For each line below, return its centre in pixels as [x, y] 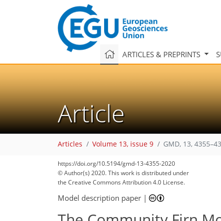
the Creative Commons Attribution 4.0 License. [121, 182]
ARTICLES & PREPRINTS [162, 54]
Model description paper [99, 198]
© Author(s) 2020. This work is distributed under [123, 173]
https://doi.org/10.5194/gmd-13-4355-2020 [116, 164]
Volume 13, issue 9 [123, 144]
